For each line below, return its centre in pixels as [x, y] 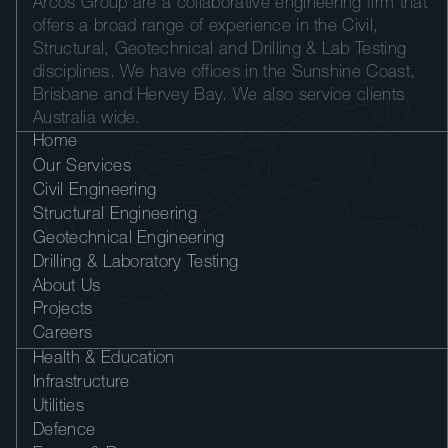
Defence [64, 431]
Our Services [82, 168]
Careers [63, 335]
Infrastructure [81, 384]
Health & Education [104, 360]
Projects [63, 311]
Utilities [58, 408]
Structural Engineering [115, 215]
